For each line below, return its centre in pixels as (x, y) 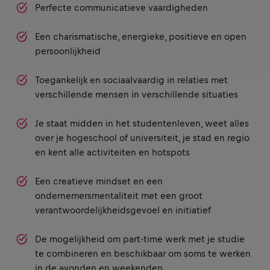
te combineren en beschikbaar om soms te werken (143, 253)
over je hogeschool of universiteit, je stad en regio (142, 138)
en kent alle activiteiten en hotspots (112, 152)
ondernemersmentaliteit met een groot (119, 196)
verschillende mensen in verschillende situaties (137, 94)
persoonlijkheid (68, 51)
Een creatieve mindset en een (99, 181)
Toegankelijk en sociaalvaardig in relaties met (131, 80)
